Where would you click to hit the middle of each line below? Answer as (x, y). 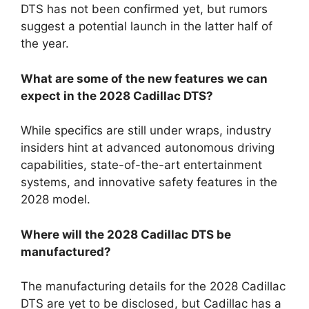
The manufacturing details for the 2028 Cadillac (153, 287)
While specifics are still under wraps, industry (146, 131)
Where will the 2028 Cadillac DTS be (126, 234)
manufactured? (66, 251)
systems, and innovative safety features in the (149, 182)
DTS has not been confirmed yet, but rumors (144, 9)
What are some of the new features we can (144, 78)
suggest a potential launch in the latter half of (147, 27)
